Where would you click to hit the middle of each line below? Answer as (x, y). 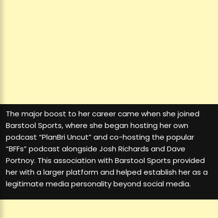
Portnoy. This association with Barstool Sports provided (105, 161)
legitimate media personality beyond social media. (98, 184)
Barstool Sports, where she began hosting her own (97, 126)
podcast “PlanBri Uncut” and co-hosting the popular (100, 137)
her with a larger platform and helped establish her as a (107, 172)
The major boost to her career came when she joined (103, 114)
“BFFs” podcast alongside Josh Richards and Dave (96, 149)
